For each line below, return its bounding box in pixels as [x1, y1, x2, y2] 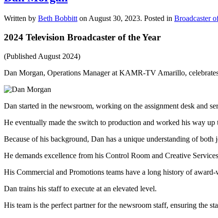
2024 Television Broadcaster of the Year [4, 32, 161, 42]
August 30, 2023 [89, 14, 140, 23]
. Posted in [140, 14, 174, 23]
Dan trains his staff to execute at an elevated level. [4, 184, 157, 193]
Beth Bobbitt [38, 14, 77, 23]
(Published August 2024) [4, 52, 80, 60]
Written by [4, 14, 38, 23]
